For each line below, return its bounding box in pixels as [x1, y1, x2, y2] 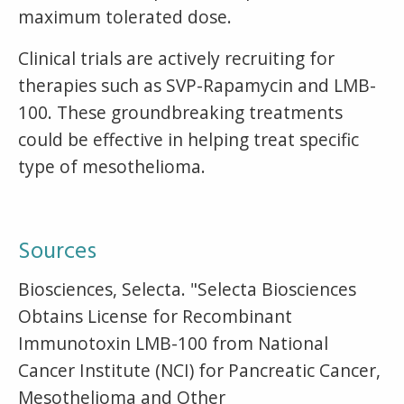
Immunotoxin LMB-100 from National [18, 330, 328, 355]
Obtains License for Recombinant [18, 303, 292, 328]
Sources [18, 233, 96, 271]
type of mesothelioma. [18, 153, 210, 179]
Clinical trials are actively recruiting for [18, 45, 335, 70]
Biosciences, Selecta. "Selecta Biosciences [18, 276, 356, 301]
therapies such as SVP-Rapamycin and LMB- [18, 72, 376, 97]
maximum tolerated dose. [18, 4, 232, 29]
